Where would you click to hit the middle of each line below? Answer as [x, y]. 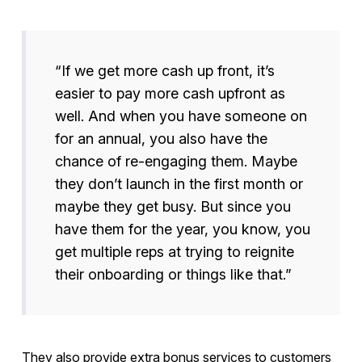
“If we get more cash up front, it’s [164, 71]
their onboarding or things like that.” [173, 275]
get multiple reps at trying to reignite [174, 252]
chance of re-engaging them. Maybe [176, 162]
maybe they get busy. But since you [173, 207]
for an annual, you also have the [161, 139]
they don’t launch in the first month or [179, 184]
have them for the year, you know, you [182, 229]
